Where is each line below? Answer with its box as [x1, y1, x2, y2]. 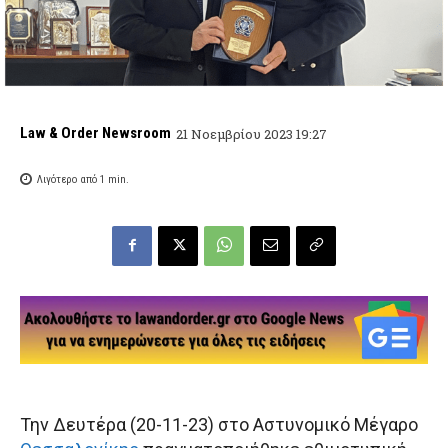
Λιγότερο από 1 [37, 172, 105, 186]
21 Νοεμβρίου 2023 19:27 [176, 124, 327, 143]
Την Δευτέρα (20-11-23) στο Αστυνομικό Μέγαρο [20, 413, 418, 435]
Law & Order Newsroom [20, 124, 171, 143]
